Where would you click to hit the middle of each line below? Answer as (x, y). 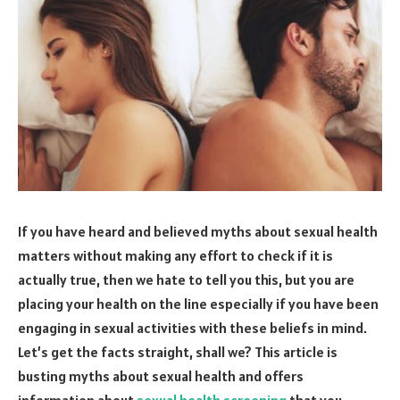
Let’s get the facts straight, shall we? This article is (178, 351)
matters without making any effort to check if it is (175, 255)
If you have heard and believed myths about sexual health (198, 231)
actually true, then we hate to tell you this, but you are (186, 279)
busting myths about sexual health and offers (161, 375)
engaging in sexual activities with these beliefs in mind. (192, 327)
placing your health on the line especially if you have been (198, 303)
